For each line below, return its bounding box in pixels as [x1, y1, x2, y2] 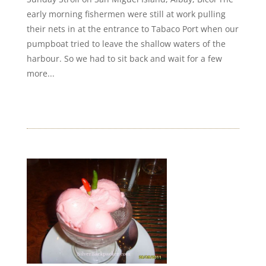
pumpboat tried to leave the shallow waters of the [26, 38, 226, 49]
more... [26, 68, 55, 79]
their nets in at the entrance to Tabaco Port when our [26, 23, 239, 34]
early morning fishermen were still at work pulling [26, 8, 226, 20]
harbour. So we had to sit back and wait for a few [26, 53, 222, 64]
